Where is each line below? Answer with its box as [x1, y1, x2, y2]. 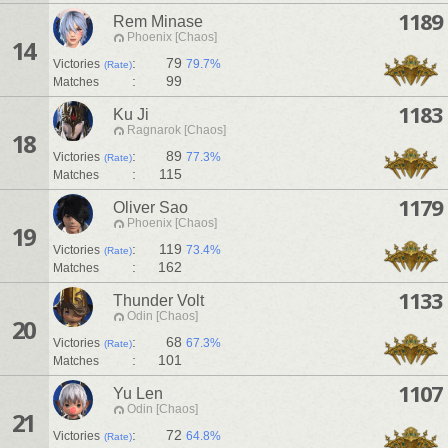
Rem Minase [113, 13, 203, 31]
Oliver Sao [113, 199, 188, 217]
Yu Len [113, 385, 163, 403]
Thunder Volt [113, 292, 204, 310]
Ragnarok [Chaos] [127, 123, 226, 138]
